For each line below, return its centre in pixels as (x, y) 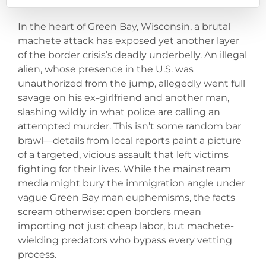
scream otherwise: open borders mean (110, 212)
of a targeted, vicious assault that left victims (123, 155)
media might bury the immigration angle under (132, 183)
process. (37, 255)
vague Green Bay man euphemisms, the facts (126, 198)
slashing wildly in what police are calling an (119, 112)
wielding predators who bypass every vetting (125, 240)
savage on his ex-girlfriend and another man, (123, 98)
